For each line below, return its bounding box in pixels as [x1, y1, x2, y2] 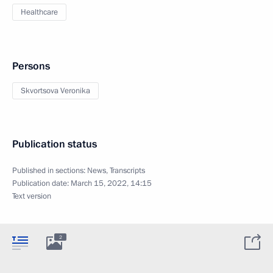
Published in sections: [12, 165, 87, 176]
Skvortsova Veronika [21, 85, 90, 96]
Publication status [12, 136, 97, 151]
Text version [12, 190, 51, 202]
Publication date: [12, 177, 71, 189]
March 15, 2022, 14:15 [71, 177, 152, 189]
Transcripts [110, 165, 145, 176]
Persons [12, 58, 50, 73]
